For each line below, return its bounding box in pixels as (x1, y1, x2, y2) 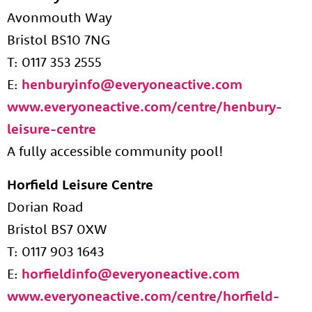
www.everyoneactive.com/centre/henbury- (7, 97, 282, 115)
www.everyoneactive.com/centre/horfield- (7, 287, 279, 304)
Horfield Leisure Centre (7, 175, 153, 193)
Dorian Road (7, 198, 83, 215)
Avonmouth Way (7, 8, 112, 26)
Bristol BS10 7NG (7, 31, 110, 48)
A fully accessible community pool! (7, 142, 224, 159)
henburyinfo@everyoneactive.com (22, 75, 242, 93)
